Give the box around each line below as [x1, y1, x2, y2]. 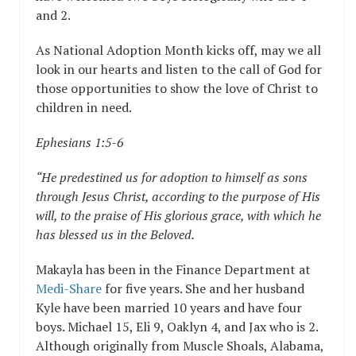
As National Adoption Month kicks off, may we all [36, 41, 321, 59]
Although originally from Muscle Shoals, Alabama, [36, 336, 323, 354]
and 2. [36, 6, 71, 24]
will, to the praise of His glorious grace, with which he [36, 206, 321, 224]
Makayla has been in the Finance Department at [36, 260, 311, 278]
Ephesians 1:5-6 [36, 133, 123, 151]
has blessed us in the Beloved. [36, 225, 195, 243]
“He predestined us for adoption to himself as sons [36, 168, 308, 186]
